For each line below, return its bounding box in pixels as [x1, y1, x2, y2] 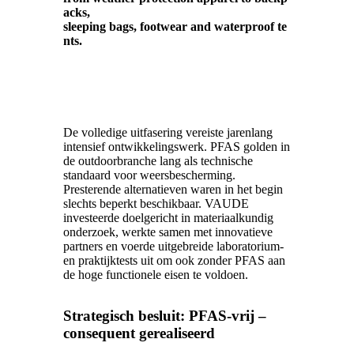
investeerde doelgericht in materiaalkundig [63, 211, 273, 225]
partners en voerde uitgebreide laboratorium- [63, 239, 284, 254]
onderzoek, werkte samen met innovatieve [63, 225, 273, 239]
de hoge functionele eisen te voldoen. [63, 268, 248, 282]
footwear [140, 20, 187, 34]
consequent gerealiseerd [63, 325, 215, 342]
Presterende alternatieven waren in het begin [63, 183, 283, 197]
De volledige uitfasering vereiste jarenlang [63, 126, 273, 140]
